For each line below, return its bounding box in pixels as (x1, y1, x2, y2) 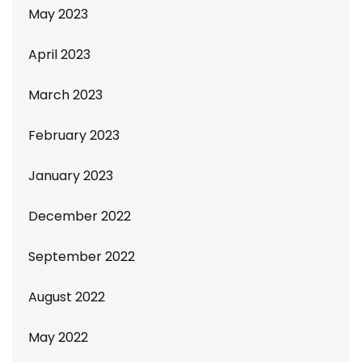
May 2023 (28, 5, 88, 24)
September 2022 (28, 247, 135, 267)
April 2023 (28, 45, 90, 65)
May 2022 (28, 328, 88, 347)
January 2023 (28, 166, 113, 186)
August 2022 (28, 288, 105, 307)
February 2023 (28, 126, 120, 145)
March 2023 (28, 86, 103, 105)
